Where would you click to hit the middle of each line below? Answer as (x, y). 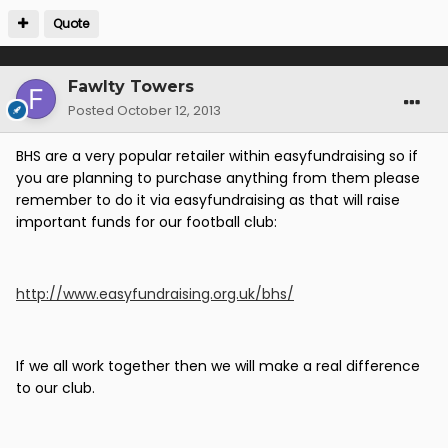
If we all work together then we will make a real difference (218, 366)
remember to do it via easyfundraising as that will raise (208, 200)
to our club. (55, 388)
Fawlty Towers (131, 87)
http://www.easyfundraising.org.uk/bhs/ (155, 294)
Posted (92, 111)
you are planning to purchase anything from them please (218, 178)
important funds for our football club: (146, 222)
